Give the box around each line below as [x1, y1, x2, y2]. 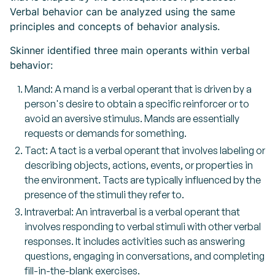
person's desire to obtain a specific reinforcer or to [25, 98, 249, 110]
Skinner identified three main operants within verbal [10, 44, 250, 56]
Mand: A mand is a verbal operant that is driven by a [25, 83, 252, 95]
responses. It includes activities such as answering [25, 235, 245, 247]
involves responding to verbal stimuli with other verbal [25, 220, 261, 233]
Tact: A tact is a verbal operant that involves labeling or [25, 144, 265, 157]
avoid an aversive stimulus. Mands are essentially [25, 112, 239, 125]
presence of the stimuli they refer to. [25, 188, 184, 201]
